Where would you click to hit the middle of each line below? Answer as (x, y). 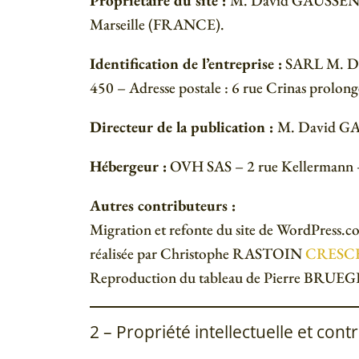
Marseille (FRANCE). (157, 24)
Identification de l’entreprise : (186, 63)
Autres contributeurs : (163, 206)
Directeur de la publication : (184, 127)
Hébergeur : (128, 167)
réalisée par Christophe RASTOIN (198, 254)
